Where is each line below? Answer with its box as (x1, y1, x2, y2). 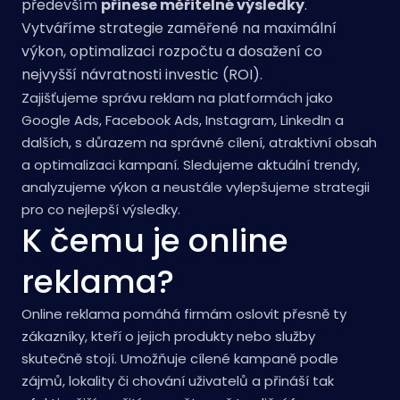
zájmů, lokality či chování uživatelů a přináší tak (21, 371, 334, 390)
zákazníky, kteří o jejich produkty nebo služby (21, 327, 315, 346)
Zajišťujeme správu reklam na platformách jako (21, 88, 333, 107)
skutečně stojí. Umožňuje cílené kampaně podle (21, 349, 338, 368)
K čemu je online (21, 218, 288, 263)
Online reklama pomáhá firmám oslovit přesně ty (21, 304, 346, 323)
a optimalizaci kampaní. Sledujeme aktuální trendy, (21, 155, 360, 174)
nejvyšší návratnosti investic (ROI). (21, 64, 262, 85)
